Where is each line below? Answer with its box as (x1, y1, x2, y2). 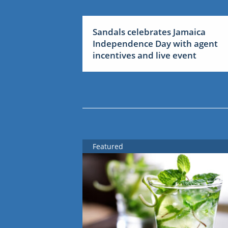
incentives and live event (93, 49, 196, 62)
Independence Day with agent (93, 38, 218, 50)
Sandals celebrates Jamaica (93, 26, 206, 38)
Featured (93, 141, 123, 152)
